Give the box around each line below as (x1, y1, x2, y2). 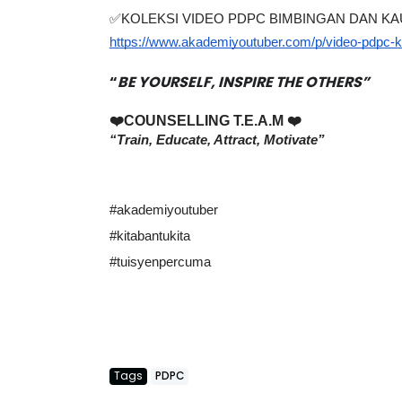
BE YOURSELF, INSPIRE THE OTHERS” (118, 87, 370, 109)
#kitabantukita (109, 244, 190, 259)
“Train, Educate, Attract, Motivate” (109, 148, 325, 163)
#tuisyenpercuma (109, 270, 211, 285)
